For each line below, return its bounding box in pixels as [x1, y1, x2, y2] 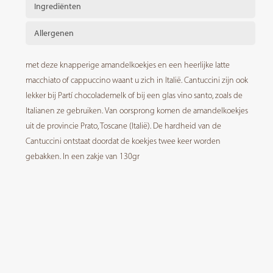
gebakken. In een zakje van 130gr [25, 151, 140, 161]
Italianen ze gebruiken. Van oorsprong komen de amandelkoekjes [25, 105, 248, 116]
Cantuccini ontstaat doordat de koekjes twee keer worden [25, 135, 221, 146]
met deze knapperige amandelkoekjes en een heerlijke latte [25, 59, 230, 70]
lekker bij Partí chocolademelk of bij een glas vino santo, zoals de [25, 90, 243, 101]
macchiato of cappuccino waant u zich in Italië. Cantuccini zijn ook [25, 74, 248, 85]
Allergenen [34, 27, 74, 38]
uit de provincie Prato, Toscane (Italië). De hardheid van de [25, 120, 221, 131]
